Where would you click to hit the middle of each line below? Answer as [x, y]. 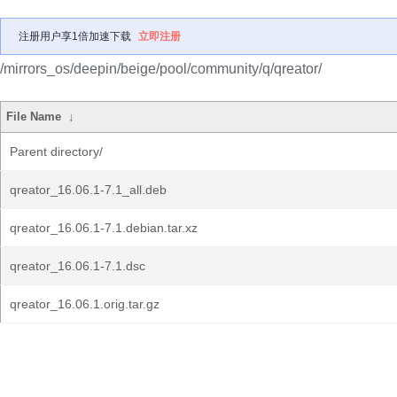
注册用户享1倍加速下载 [75, 36]
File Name [34, 117]
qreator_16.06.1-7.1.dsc [78, 266]
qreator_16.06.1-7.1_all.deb [88, 190]
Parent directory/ [56, 152]
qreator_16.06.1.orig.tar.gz [85, 304]
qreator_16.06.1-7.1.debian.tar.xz [104, 228]
